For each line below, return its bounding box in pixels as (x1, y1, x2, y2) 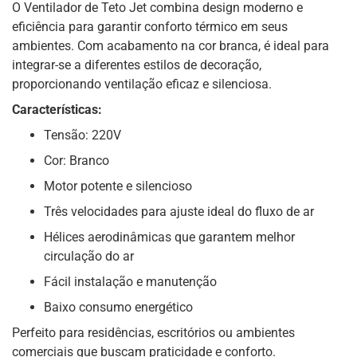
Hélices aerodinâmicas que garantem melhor (44, 229, 295, 245)
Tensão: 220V (44, 127, 121, 143)
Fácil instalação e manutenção (44, 274, 217, 290)
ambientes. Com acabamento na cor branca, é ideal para (12, 38, 329, 54)
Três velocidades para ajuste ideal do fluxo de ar (44, 204, 314, 220)
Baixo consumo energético (44, 300, 193, 316)
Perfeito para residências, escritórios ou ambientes (12, 325, 295, 341)
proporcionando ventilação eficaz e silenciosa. (12, 76, 272, 92)
